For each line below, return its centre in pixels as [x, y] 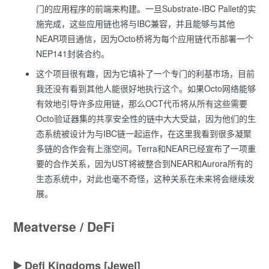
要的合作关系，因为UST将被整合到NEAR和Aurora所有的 [144, 164]
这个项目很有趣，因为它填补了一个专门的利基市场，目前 [145, 74]
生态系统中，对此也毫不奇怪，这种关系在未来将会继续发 [145, 179]
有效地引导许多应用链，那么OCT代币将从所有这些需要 [142, 104]
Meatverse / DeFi [64, 227]
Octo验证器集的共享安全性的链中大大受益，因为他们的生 [146, 119]
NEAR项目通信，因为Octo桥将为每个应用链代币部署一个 [145, 39]
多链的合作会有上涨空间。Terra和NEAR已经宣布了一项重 [146, 149]
